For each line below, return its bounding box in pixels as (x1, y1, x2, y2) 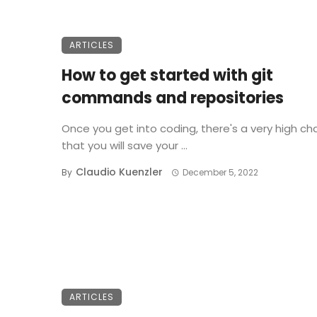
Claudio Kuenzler (76, 165, 163, 180)
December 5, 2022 (182, 166, 258, 179)
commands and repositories (62, 87, 284, 110)
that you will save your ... (62, 138, 188, 154)
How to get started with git (62, 64, 273, 87)
